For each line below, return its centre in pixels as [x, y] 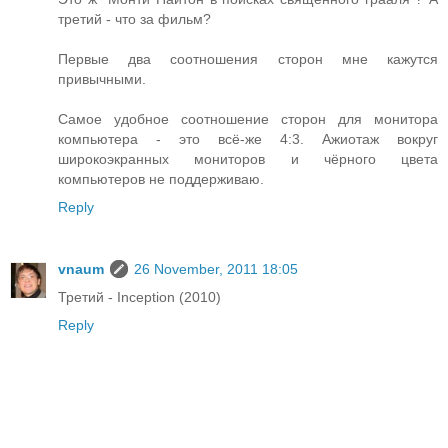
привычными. [102, 79]
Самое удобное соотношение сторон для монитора [248, 119]
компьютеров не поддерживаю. [161, 179]
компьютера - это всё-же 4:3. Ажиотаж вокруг [248, 139]
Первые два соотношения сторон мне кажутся [248, 59]
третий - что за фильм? [134, 19]
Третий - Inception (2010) [139, 297]
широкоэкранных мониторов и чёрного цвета [248, 159]
